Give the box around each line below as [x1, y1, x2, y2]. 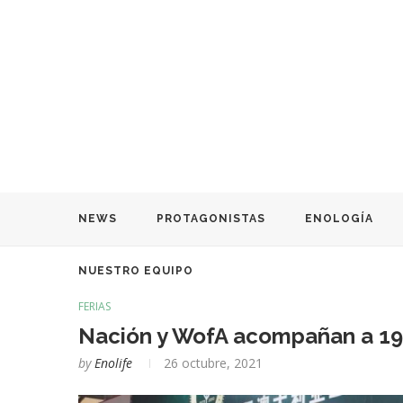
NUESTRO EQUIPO [78, 264, 193, 277]
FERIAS [78, 298, 111, 314]
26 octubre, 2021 [164, 354, 263, 372]
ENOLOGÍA [305, 211, 373, 225]
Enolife [94, 354, 132, 372]
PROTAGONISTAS [157, 211, 265, 225]
